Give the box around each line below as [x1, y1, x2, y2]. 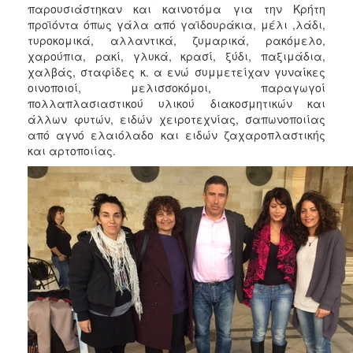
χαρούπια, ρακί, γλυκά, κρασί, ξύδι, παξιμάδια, [28, 47, 325, 64]
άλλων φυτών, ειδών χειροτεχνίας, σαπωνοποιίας [28, 110, 325, 127]
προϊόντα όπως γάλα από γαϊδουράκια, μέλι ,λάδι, [28, 16, 325, 32]
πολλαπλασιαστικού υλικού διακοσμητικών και [28, 95, 325, 111]
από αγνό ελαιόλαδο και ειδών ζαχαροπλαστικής [28, 126, 325, 143]
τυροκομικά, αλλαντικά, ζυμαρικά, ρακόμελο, [28, 32, 325, 48]
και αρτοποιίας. [28, 142, 116, 158]
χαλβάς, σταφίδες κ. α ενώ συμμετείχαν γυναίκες [28, 63, 325, 80]
